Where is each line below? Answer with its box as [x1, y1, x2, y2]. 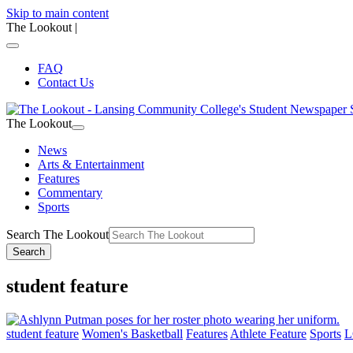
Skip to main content [6, 6, 109, 20]
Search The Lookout [6, 228, 109, 241]
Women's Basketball [82, 326, 183, 340]
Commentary [38, 186, 102, 199]
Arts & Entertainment [38, 158, 144, 171]
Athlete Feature [230, 326, 307, 340]
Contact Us [38, 76, 94, 89]
